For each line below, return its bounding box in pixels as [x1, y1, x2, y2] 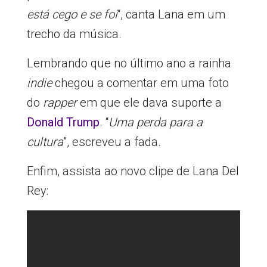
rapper [42, 95, 77, 110]
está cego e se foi [26, 7, 117, 22]
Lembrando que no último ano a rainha [26, 56, 231, 71]
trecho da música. [26, 27, 125, 42]
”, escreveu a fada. [63, 135, 161, 150]
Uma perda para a [108, 115, 203, 130]
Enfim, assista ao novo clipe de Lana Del [26, 164, 239, 179]
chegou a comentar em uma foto [51, 76, 229, 91]
